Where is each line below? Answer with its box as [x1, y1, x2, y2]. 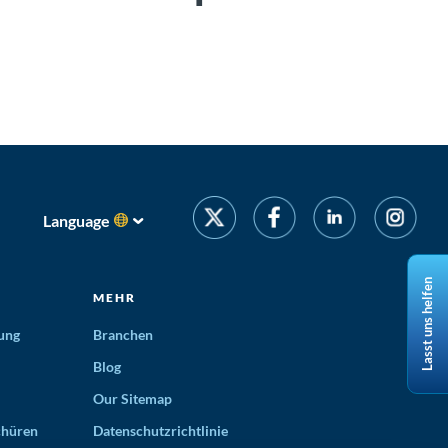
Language [43, 210, 111, 230]
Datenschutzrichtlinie [93, 421, 229, 439]
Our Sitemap [93, 389, 173, 407]
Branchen [93, 325, 154, 343]
